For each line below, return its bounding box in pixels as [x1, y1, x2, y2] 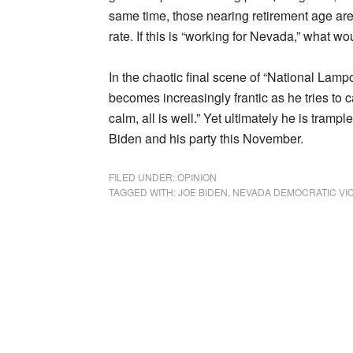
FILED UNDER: [109, 170, 177, 184]
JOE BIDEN [178, 185, 228, 199]
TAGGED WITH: [109, 185, 178, 199]
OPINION [177, 170, 217, 184]
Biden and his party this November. [109, 129, 303, 147]
